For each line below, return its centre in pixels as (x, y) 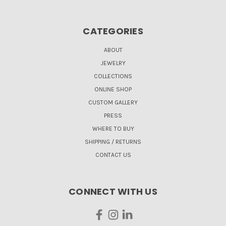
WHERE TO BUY (113, 129)
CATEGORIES (113, 31)
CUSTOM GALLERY (113, 103)
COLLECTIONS (113, 76)
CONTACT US (113, 155)
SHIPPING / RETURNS (113, 142)
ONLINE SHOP (113, 90)
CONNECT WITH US (113, 192)
